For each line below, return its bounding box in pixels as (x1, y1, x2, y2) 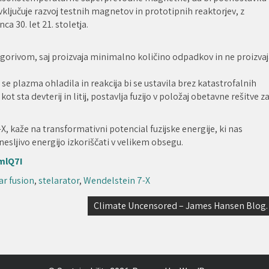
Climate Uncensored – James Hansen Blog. (94, 199, 268, 212)
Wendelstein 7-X (83, 174, 150, 187)
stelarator (38, 174, 79, 187)
